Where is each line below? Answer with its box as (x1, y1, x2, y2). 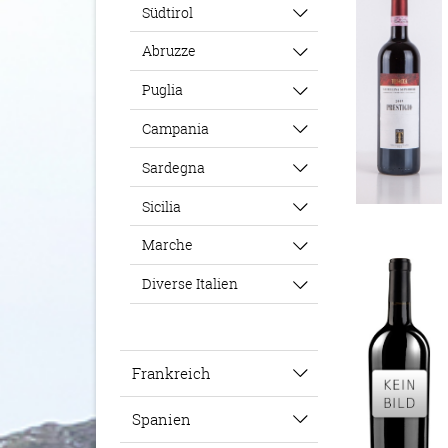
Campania (142, 119, 210, 139)
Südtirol (142, 2, 194, 22)
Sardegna (142, 157, 206, 177)
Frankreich (132, 362, 211, 383)
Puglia (142, 80, 184, 100)
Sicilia (142, 196, 182, 216)
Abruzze (142, 41, 197, 61)
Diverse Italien (142, 274, 239, 294)
